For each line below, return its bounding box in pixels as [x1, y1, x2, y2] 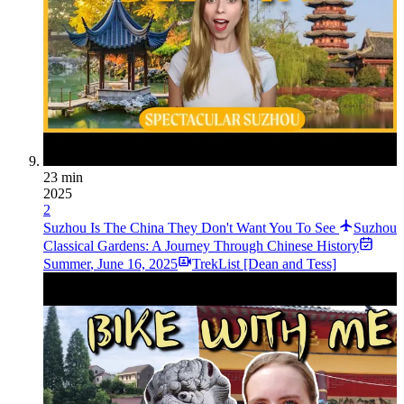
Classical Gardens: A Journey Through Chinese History [43, 238, 359, 254]
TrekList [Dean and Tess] [192, 256, 336, 272]
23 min [43, 170, 83, 186]
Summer [43, 256, 90, 272]
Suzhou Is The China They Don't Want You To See [43, 220, 339, 236]
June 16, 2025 [97, 256, 178, 272]
